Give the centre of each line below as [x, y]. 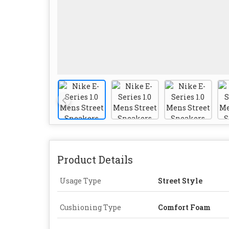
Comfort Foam [184, 207]
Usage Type [81, 180]
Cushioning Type [90, 207]
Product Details [95, 159]
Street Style [180, 180]
